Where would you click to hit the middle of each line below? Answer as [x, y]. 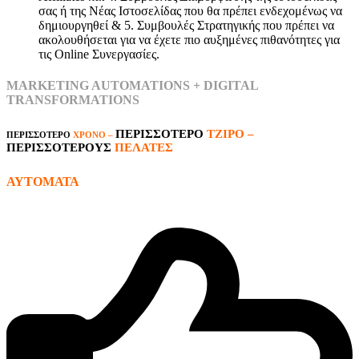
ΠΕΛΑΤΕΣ [144, 147]
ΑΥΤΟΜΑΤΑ [43, 181]
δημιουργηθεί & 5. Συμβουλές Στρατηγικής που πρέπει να [186, 25]
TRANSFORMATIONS [73, 99]
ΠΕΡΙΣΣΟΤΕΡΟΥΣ [61, 147]
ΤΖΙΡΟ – [230, 133]
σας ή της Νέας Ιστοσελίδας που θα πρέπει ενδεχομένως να [190, 10]
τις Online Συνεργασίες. [101, 54]
